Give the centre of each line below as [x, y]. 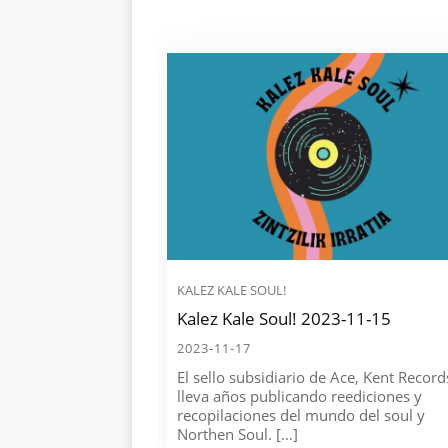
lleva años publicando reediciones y [299, 396]
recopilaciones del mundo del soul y [301, 415]
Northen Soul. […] [237, 434]
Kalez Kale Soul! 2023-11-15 [284, 319]
